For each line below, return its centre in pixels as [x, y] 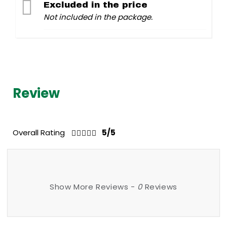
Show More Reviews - [94, 186]
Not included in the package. [98, 17]
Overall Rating [39, 133]
